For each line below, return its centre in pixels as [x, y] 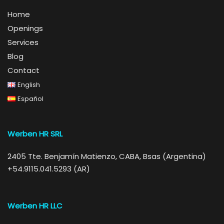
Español [30, 99]
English [28, 85]
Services [23, 42]
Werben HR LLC [35, 206]
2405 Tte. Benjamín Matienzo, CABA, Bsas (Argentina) [107, 156]
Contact [23, 70]
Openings [25, 28]
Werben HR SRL [35, 134]
